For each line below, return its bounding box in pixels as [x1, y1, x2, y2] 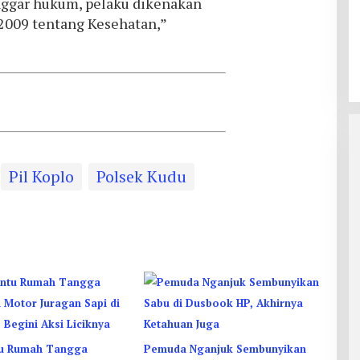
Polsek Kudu [96, 166, 186, 187]
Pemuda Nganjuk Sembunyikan [143, 342, 306, 356]
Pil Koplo [8, 166, 74, 187]
